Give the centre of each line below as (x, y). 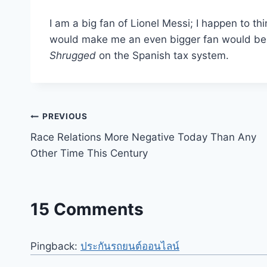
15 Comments (87, 209)
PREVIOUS (65, 117)
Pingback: (55, 246)
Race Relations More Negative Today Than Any (143, 137)
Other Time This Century (89, 153)
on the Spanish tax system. (162, 55)
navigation (72, 145)
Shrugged (73, 55)
